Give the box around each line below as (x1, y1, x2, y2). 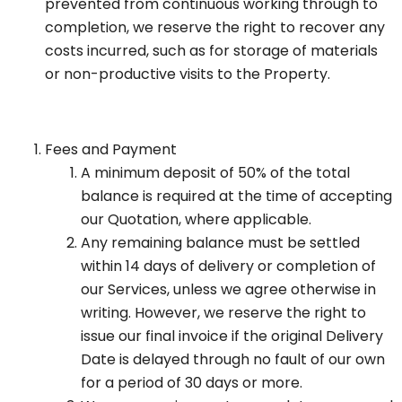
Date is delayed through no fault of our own (81, 349, 385, 371)
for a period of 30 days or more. (81, 372, 302, 394)
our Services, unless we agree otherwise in (81, 279, 376, 301)
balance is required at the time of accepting (81, 186, 392, 207)
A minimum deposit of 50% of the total (81, 162, 350, 184)
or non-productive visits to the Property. (45, 64, 330, 85)
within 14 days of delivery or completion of (81, 256, 376, 277)
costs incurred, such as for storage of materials (45, 40, 378, 62)
